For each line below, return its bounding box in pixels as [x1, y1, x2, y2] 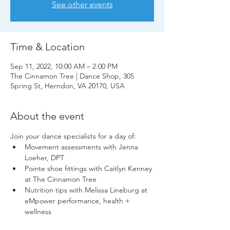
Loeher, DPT [25, 152, 64, 162]
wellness [25, 206, 51, 216]
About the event [10, 109, 84, 122]
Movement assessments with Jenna [25, 142, 140, 151]
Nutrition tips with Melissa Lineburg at [25, 185, 149, 195]
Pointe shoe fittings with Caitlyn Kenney [25, 163, 154, 173]
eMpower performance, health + [25, 196, 132, 205]
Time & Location [10, 40, 85, 53]
